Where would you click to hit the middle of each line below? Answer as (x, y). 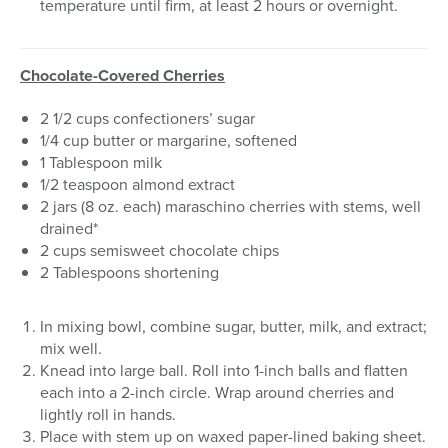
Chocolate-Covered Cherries (122, 75)
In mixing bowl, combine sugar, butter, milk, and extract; (233, 325)
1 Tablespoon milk (101, 161)
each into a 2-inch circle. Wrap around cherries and (217, 391)
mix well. (71, 347)
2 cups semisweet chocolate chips (159, 249)
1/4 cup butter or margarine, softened (168, 139)
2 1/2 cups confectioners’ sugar (147, 117)
